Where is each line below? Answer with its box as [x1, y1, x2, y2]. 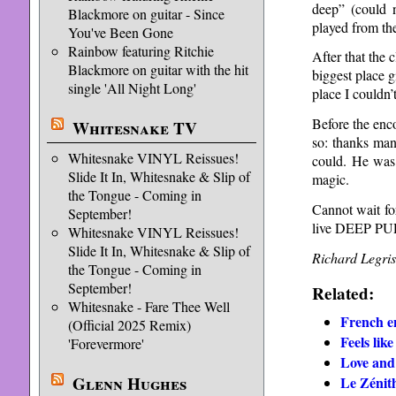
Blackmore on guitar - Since [67, 4, 225, 23]
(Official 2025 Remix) [67, 316, 191, 334]
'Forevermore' [67, 334, 144, 353]
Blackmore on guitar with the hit [67, 60, 248, 79]
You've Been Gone [67, 23, 173, 42]
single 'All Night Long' [67, 79, 196, 97]
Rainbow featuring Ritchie [67, 42, 214, 60]
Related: [311, 280, 374, 306]
